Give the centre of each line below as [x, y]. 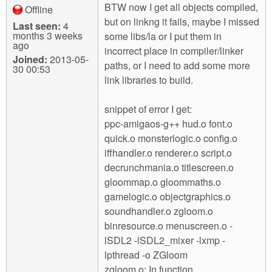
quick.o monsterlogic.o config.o [171, 138]
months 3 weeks [48, 36]
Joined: [30, 59]
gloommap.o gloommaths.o [163, 182]
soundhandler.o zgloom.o [159, 211]
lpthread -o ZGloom [146, 255]
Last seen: [37, 26]
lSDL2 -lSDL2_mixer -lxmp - [165, 240]
